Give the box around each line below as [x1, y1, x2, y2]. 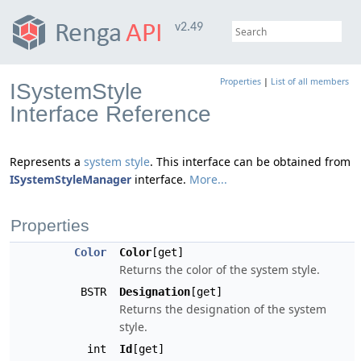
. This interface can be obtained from [150, 154, 351, 169]
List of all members [271, 76, 349, 87]
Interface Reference [10, 102, 211, 127]
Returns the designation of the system [119, 301, 326, 317]
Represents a [10, 154, 84, 169]
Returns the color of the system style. [119, 262, 320, 277]
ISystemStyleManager [10, 172, 131, 187]
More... [189, 172, 227, 187]
